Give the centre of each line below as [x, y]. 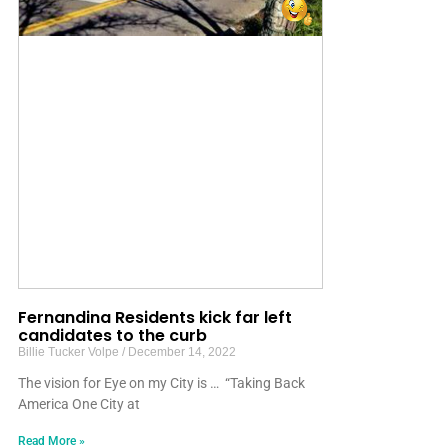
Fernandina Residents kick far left [155, 318]
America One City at [79, 404]
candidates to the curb [114, 336]
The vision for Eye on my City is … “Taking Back [161, 383]
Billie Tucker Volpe [70, 352]
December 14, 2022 [180, 352]
